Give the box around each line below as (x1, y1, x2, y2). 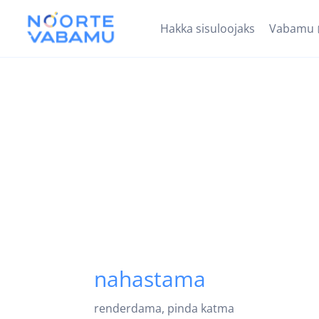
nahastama (94, 264, 206, 293)
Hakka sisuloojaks (160, 21, 255, 36)
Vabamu (269, 21, 314, 36)
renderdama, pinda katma (94, 300, 234, 316)
